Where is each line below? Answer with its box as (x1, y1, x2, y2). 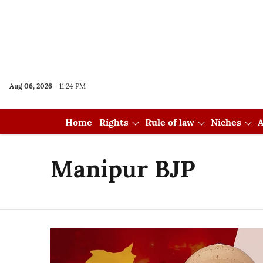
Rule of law (144, 116, 194, 128)
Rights (99, 116, 129, 128)
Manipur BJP (50, 154, 195, 184)
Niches (210, 116, 241, 128)
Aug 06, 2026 (9, 82, 52, 90)
